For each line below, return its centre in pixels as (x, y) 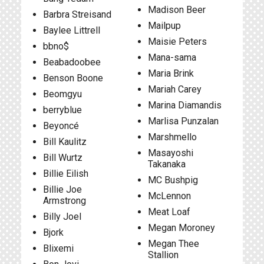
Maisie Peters (177, 42)
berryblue (62, 110)
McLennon (169, 196)
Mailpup (164, 26)
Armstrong (65, 201)
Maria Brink (171, 73)
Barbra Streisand (77, 14)
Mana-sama (172, 57)
